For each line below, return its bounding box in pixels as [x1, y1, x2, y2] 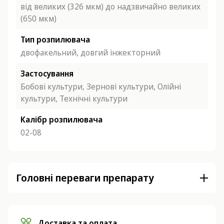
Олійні [157, 81, 181, 92]
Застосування [20, 68, 73, 79]
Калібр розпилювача [20, 114, 102, 125]
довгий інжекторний [80, 47, 160, 58]
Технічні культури [59, 93, 127, 104]
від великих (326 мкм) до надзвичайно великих [20, 1, 200, 12]
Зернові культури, [86, 81, 157, 92]
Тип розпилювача [20, 34, 90, 45]
